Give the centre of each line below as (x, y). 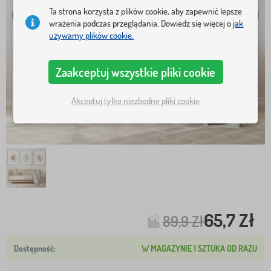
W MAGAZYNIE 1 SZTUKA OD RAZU (199, 248)
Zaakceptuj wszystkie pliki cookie (135, 72)
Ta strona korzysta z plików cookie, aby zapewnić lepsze (146, 11)
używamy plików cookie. (92, 36)
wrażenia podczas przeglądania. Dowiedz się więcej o (141, 24)
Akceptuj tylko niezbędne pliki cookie (135, 100)
